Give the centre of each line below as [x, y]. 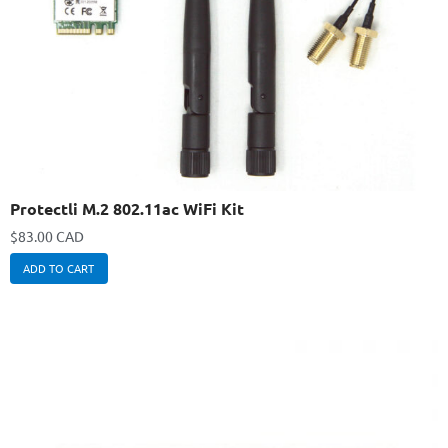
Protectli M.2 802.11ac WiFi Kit [127, 208]
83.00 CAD [51, 235]
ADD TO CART [59, 268]
